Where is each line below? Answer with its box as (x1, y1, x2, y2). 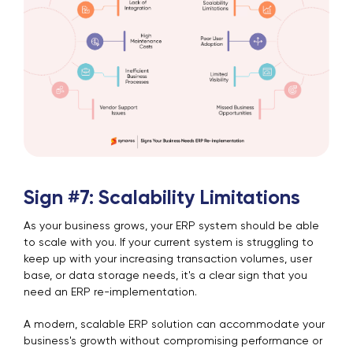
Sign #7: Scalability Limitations (24, 189, 300, 210)
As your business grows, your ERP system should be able (24, 221, 319, 232)
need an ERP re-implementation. (24, 287, 200, 299)
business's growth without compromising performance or (24, 336, 322, 347)
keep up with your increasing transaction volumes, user (24, 254, 312, 266)
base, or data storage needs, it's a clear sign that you (24, 270, 307, 282)
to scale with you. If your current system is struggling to (24, 237, 314, 249)
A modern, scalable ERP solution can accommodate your (24, 319, 325, 331)
